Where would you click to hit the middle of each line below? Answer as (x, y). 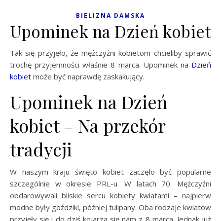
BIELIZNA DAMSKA (110, 15)
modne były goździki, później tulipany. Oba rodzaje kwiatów (110, 207)
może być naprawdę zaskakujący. (88, 76)
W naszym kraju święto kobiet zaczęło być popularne (110, 171)
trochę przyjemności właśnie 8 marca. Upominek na (101, 64)
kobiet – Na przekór (88, 125)
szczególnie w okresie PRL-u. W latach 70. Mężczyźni (110, 183)
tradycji (41, 149)
